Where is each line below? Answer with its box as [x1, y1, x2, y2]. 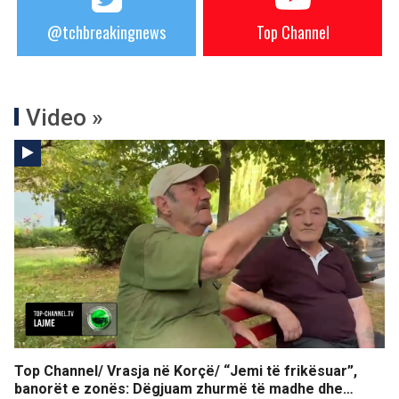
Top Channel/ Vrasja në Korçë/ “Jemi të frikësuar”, [14, 362, 357, 379]
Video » [26, 104, 103, 131]
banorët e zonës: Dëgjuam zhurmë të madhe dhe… [14, 380, 354, 397]
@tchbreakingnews [47, 20, 166, 44]
